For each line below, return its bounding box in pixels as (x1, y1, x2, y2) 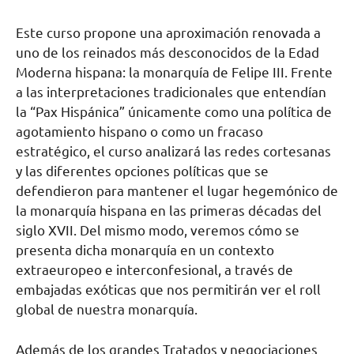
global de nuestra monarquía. (16, 302, 198, 317)
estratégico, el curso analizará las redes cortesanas (16, 144, 331, 159)
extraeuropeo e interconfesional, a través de (16, 262, 293, 277)
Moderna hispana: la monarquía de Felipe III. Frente (16, 65, 333, 80)
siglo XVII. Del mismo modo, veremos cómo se (16, 223, 299, 238)
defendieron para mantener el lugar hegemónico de (16, 183, 338, 198)
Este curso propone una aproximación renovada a (16, 25, 321, 40)
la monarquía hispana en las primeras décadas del (16, 203, 322, 218)
